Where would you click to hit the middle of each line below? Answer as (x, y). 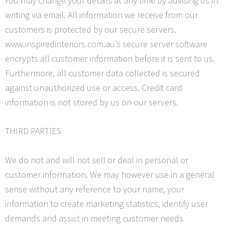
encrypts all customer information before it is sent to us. (110, 58)
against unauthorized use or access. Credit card (94, 87)
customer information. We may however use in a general (110, 175)
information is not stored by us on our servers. (92, 102)
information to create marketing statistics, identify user (106, 204)
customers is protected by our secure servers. (91, 29)
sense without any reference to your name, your (95, 189)
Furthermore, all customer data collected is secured (102, 73)
